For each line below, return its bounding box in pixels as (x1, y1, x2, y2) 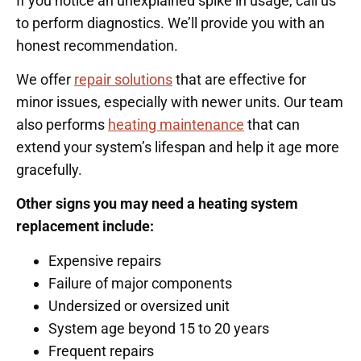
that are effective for (172, 71, 306, 89)
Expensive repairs (48, 251, 161, 269)
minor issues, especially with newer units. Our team (16, 93, 343, 111)
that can (244, 116, 300, 134)
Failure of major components (48, 274, 232, 292)
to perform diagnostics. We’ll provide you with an (16, 14, 325, 31)
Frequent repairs (48, 342, 154, 359)
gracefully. (16, 161, 82, 179)
